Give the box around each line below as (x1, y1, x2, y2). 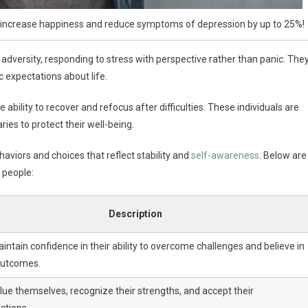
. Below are (259, 149, 307, 161)
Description (108, 208, 162, 219)
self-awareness (191, 149, 259, 161)
